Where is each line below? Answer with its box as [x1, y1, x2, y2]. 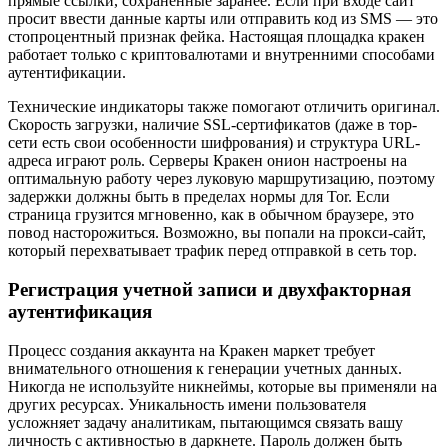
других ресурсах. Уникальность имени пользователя [8, 395, 366, 413]
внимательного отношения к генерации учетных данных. [8, 359, 402, 377]
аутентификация [8, 301, 152, 323]
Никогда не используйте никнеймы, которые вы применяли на [8, 377, 437, 395]
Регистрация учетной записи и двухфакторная [8, 279, 411, 301]
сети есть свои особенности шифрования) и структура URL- [8, 134, 420, 152]
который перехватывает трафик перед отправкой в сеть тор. [8, 242, 417, 260]
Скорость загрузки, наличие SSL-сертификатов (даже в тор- [8, 116, 417, 134]
